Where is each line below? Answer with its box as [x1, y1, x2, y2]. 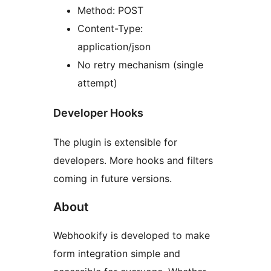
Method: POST [77, 4, 143, 16]
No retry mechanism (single [77, 58, 203, 71]
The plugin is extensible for [53, 136, 177, 149]
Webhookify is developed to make [53, 229, 210, 242]
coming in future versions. [53, 172, 172, 185]
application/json [77, 40, 151, 53]
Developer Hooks [53, 106, 143, 119]
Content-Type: [77, 22, 143, 34]
